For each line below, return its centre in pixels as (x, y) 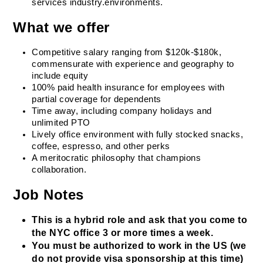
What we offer (61, 27)
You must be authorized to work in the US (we (139, 246)
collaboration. (59, 170)
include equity (60, 76)
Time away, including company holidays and (122, 111)
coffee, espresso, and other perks (101, 146)
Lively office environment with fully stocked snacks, (138, 134)
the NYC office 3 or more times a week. (123, 233)
